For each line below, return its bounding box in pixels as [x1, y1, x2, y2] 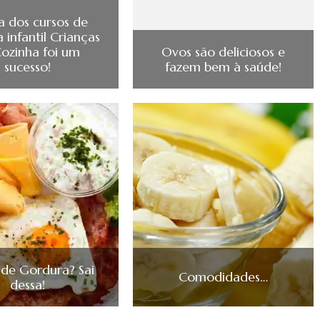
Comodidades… [178, 269, 268, 286]
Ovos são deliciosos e [161, 43, 285, 60]
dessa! [10, 276, 46, 293]
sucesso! [4, 58, 51, 75]
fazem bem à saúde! [164, 58, 281, 75]
